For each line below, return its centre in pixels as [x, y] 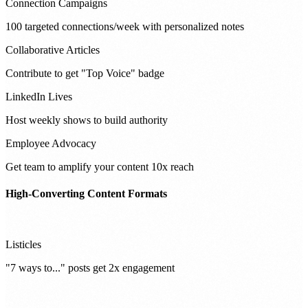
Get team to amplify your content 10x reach [100, 167]
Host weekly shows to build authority [87, 120]
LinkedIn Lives [39, 97]
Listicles [23, 244]
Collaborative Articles [53, 50]
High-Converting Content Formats [86, 194]
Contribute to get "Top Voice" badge [85, 74]
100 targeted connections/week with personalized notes [125, 27]
